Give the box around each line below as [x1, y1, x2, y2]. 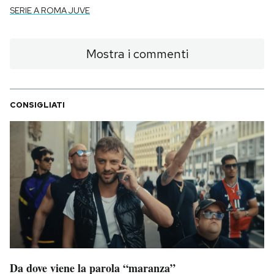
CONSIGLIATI [10, 99, 65, 110]
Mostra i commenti [86, 45, 188, 62]
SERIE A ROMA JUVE [10, 4, 90, 16]
